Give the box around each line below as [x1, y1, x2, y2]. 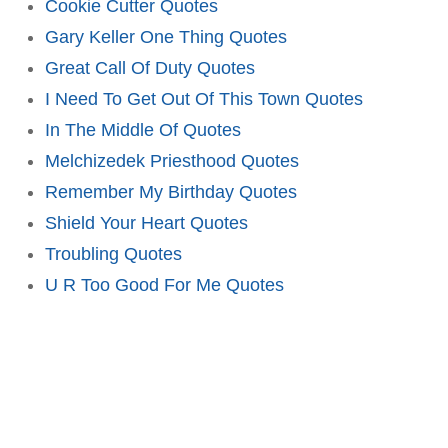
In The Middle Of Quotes [45, 119, 241, 140]
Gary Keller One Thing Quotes [45, 26, 287, 47]
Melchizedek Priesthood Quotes [45, 150, 299, 171]
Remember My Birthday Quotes [45, 181, 297, 202]
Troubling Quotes [45, 243, 182, 264]
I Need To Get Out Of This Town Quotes [45, 88, 363, 109]
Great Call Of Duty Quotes [45, 57, 255, 78]
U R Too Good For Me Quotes [45, 274, 284, 295]
